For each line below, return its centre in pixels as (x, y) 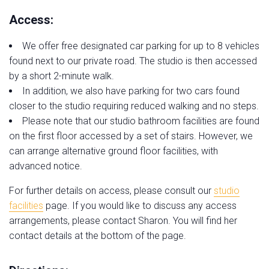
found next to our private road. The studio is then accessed (133, 61)
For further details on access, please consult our (111, 190)
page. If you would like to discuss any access (140, 205)
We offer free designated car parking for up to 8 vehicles (141, 46)
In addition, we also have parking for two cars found (131, 91)
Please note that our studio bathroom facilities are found (141, 121)
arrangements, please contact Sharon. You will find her (123, 220)
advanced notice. (46, 166)
